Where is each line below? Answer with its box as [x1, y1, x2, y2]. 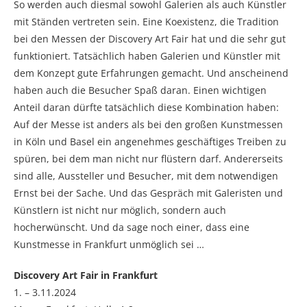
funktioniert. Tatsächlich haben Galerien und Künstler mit [14, 49, 280, 62]
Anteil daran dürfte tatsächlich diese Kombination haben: [14, 101, 279, 114]
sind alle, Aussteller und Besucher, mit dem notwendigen [14, 169, 278, 182]
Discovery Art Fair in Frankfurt [14, 269, 158, 282]
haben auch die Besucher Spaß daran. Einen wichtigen [14, 84, 267, 97]
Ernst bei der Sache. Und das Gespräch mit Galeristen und [14, 186, 283, 199]
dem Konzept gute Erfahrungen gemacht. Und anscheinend [14, 66, 288, 79]
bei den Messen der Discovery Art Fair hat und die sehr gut [14, 32, 286, 45]
